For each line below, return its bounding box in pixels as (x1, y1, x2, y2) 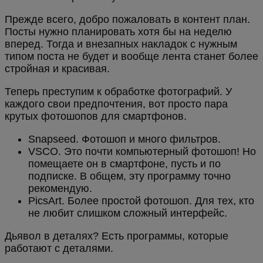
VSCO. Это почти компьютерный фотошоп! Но (28, 146, 256, 158)
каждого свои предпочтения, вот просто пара (5, 98, 228, 110)
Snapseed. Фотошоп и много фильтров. (28, 133, 221, 146)
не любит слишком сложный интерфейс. (28, 207, 227, 220)
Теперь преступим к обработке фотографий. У (5, 86, 232, 98)
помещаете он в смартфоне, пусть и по (28, 158, 221, 170)
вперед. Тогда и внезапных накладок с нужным (5, 38, 237, 50)
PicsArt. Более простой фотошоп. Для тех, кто (28, 195, 254, 207)
